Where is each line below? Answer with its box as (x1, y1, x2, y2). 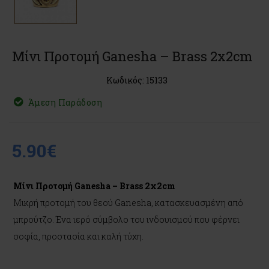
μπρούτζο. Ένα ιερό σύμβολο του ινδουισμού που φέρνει (13, 214, 240, 225)
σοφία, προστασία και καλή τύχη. (13, 231, 144, 242)
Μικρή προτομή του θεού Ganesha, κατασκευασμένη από (13, 197, 243, 208)
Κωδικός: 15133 (106, 74, 168, 86)
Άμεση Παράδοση (28, 97, 103, 108)
